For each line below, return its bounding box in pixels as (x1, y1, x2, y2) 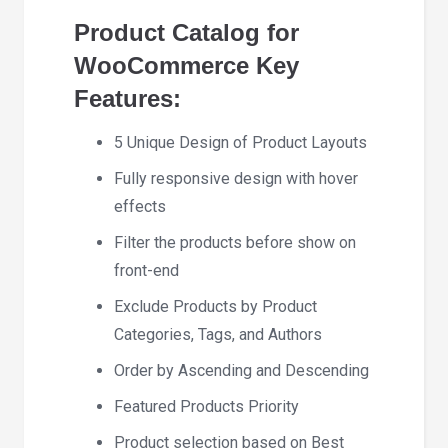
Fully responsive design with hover (114, 168, 358, 188)
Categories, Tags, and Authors (114, 324, 322, 344)
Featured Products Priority (114, 396, 299, 416)
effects (114, 196, 166, 216)
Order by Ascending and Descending (114, 360, 369, 380)
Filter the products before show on (114, 232, 356, 252)
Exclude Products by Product (114, 296, 317, 316)
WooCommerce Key (74, 51, 299, 79)
